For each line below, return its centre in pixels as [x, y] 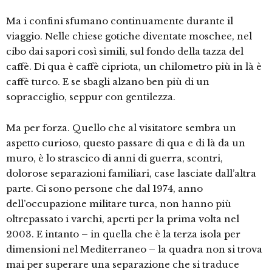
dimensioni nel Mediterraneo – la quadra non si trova [134, 249]
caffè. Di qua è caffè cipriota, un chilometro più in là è [134, 66]
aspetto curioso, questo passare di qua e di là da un [126, 143]
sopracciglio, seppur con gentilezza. [91, 97]
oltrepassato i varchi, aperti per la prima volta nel [123, 219]
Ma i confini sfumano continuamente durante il [120, 21]
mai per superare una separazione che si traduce [123, 264]
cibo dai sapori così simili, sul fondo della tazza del [125, 51]
